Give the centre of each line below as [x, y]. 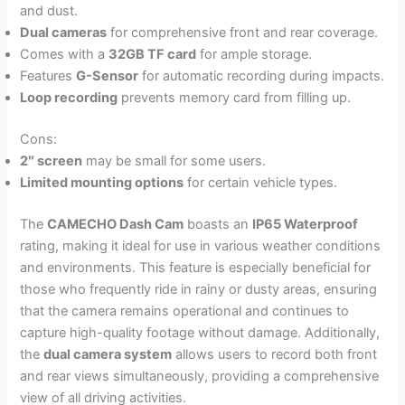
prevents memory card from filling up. [235, 98]
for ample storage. [254, 55]
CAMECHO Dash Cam [116, 225]
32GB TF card [153, 55]
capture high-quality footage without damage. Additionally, [200, 333]
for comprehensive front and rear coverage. [243, 33]
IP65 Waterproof [306, 225]
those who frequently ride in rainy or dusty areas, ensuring [199, 290]
